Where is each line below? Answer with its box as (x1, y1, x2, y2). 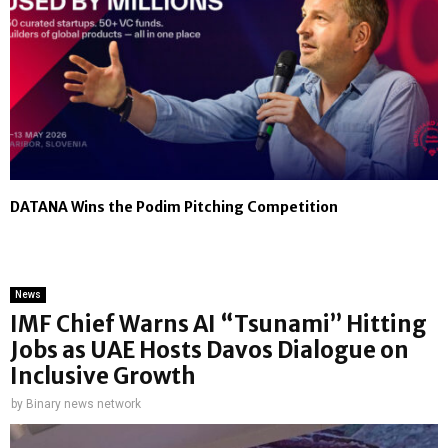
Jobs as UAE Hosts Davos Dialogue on (10, 335, 409, 364)
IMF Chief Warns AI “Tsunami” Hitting (10, 309, 427, 338)
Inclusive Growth (10, 361, 196, 390)
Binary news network (26, 396, 141, 411)
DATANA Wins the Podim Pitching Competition (10, 197, 338, 216)
